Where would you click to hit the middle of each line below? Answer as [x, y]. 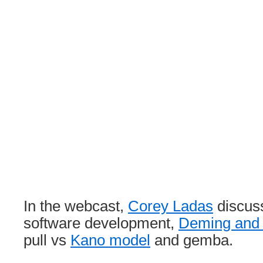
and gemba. [192, 240]
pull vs [47, 240]
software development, [101, 223]
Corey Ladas [171, 206]
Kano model [110, 240]
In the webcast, [76, 206]
